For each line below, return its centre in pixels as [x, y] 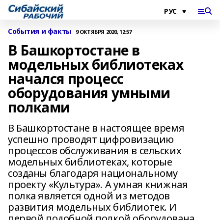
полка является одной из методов [89, 196]
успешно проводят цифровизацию [91, 139]
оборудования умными [89, 93]
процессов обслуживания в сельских [95, 151]
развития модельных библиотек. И [92, 207]
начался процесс [66, 79]
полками [39, 107]
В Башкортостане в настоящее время [96, 128]
